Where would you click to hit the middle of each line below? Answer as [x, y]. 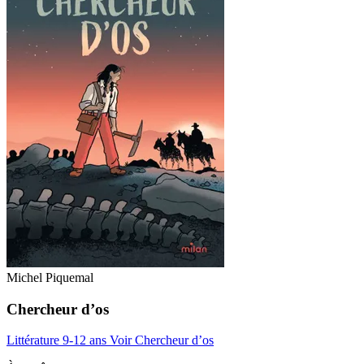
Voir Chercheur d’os [162, 340]
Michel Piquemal [50, 277]
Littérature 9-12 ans [58, 340]
